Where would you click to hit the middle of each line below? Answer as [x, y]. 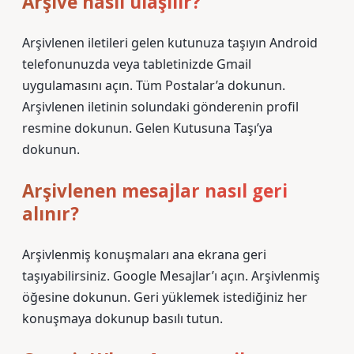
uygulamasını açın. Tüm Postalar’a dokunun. [154, 85]
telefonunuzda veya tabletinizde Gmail [137, 64]
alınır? [51, 214]
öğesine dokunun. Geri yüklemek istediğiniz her [165, 297]
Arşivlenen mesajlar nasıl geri [155, 191]
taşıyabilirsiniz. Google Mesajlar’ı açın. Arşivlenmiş [171, 276]
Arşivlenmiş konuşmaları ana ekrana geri [144, 254]
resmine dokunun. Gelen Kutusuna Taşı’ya [147, 128]
